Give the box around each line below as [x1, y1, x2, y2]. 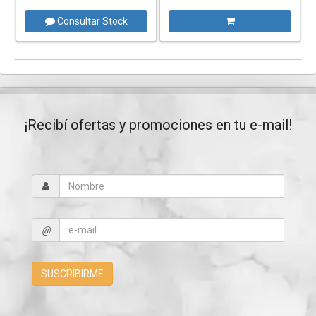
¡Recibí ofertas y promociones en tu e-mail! [24, 116, 292, 134]
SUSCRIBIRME [41, 268, 104, 280]
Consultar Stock [54, 16, 128, 28]
